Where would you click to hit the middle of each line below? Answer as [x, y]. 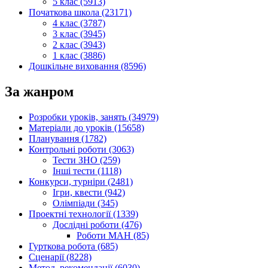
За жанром [39, 92]
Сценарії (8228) [60, 257]
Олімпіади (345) [85, 203]
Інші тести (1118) [87, 170]
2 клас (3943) [79, 45]
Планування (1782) [68, 138]
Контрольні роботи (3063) [81, 149]
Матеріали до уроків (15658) [86, 127]
